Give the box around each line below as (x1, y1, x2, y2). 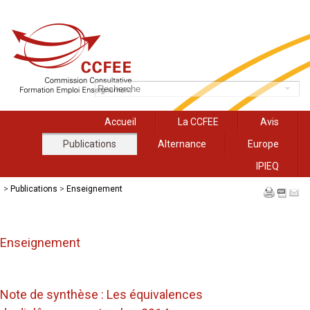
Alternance (158, 138, 206, 149)
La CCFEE (178, 116, 219, 127)
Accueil (104, 116, 136, 127)
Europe (248, 138, 279, 149)
